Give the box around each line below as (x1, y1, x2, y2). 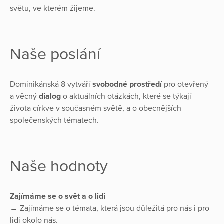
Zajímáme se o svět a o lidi (10, 191, 105, 201)
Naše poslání (10, 44, 100, 64)
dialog (39, 91, 61, 101)
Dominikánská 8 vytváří (10, 79, 92, 89)
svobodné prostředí (92, 79, 164, 89)
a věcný (10, 91, 39, 101)
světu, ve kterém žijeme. (10, 3, 95, 13)
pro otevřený (164, 79, 208, 89)
